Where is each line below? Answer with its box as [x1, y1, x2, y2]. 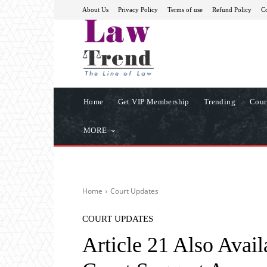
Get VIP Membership [117, 97, 190, 106]
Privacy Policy [118, 5, 158, 13]
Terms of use [167, 5, 203, 13]
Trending [203, 97, 236, 106]
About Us [82, 5, 108, 13]
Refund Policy [212, 5, 252, 13]
